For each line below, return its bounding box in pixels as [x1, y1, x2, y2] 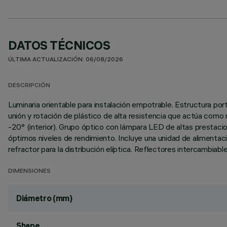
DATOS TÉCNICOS [8, 37, 110, 53]
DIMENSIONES [8, 168, 51, 175]
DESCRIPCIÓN [8, 83, 50, 89]
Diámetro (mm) [16, 193, 72, 203]
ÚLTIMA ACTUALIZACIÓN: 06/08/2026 [8, 57, 123, 63]
